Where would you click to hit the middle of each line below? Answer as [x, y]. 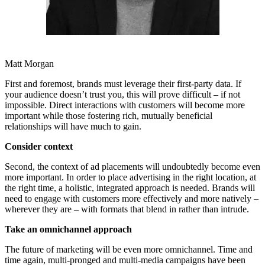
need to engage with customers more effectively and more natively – [132, 199]
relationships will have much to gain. [73, 127]
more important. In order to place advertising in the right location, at [130, 177]
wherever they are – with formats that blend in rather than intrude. [127, 209]
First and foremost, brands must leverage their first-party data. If [123, 84]
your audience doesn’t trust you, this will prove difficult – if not [122, 95]
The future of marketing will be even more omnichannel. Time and [129, 250]
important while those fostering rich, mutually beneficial [109, 116]
